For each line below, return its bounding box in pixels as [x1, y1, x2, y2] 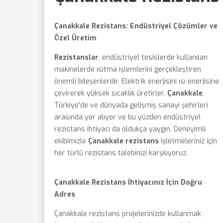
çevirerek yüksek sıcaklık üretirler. [54, 89, 167, 98]
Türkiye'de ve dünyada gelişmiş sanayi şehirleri [54, 101, 208, 110]
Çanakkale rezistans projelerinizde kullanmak [54, 209, 201, 219]
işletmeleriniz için [159, 136, 217, 146]
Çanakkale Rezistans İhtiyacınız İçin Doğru [54, 178, 202, 187]
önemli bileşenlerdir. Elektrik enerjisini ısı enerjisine [54, 77, 219, 86]
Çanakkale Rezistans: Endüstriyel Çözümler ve [54, 21, 218, 31]
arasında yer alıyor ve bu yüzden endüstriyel [54, 112, 201, 122]
